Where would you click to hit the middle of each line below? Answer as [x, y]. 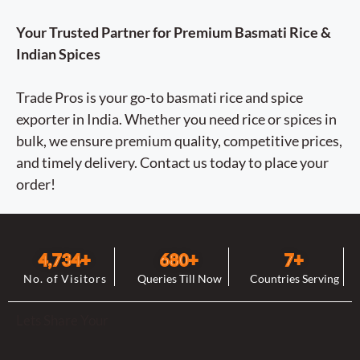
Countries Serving [294, 279]
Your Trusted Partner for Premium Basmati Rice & [174, 32]
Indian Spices [58, 53]
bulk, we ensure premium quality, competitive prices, [179, 140]
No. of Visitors [65, 279]
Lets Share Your [62, 320]
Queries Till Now [179, 279]
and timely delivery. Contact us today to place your [172, 162]
